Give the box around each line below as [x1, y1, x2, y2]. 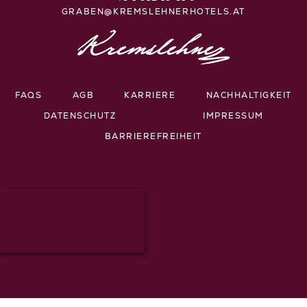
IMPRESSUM [203, 112, 264, 121]
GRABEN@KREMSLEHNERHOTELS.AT [61, 8, 246, 17]
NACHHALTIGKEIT [206, 91, 292, 100]
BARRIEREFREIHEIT [104, 132, 202, 141]
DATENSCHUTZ [43, 112, 116, 121]
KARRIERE [124, 91, 176, 100]
